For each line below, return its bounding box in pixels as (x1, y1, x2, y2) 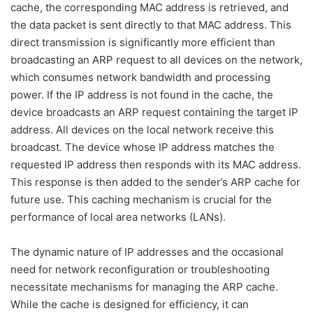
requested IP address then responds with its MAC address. (10, 158, 301, 172)
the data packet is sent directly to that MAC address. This (10, 18, 291, 32)
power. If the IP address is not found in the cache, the (10, 88, 273, 102)
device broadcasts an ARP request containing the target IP (10, 105, 298, 119)
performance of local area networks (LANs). (10, 210, 226, 224)
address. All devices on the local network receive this (10, 123, 274, 137)
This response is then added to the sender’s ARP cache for (10, 175, 300, 189)
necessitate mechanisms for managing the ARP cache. (10, 280, 278, 294)
